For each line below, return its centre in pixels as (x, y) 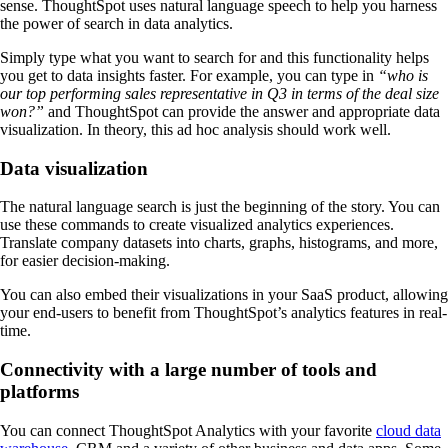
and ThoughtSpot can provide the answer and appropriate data (242, 111)
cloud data (408, 430)
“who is (403, 75)
